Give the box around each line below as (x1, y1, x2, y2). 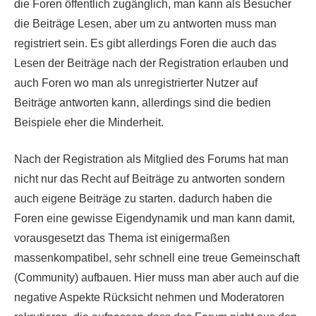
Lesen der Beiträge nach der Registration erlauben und (14, 56, 288, 69)
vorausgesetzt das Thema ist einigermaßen (14, 231, 230, 244)
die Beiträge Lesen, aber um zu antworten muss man (14, 17, 276, 30)
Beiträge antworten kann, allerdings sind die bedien (14, 96, 271, 109)
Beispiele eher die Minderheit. (14, 116, 164, 128)
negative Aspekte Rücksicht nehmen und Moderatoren (14, 291, 284, 303)
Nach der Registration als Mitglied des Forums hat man (14, 152, 288, 165)
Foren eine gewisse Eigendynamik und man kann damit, (14, 212, 295, 224)
